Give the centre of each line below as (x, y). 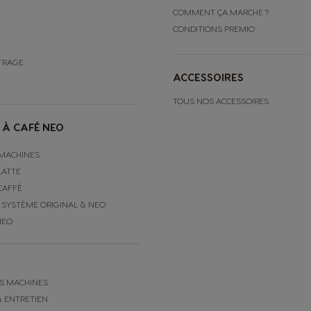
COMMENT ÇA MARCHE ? (221, 11)
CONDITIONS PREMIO (214, 28)
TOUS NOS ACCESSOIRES (221, 100)
